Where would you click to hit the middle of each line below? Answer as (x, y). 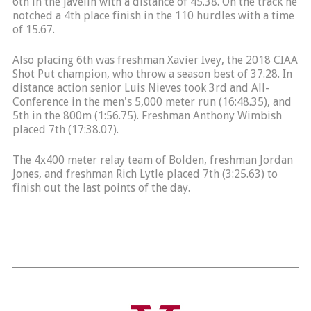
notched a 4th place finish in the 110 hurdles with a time (153, 16)
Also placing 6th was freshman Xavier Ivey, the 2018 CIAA (155, 60)
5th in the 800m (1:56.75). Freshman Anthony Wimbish (147, 116)
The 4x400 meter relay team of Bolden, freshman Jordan (152, 160)
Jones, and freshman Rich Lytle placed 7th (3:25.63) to (145, 174)
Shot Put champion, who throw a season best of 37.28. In (152, 74)
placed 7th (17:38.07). (65, 129)
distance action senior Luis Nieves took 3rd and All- (141, 88)
